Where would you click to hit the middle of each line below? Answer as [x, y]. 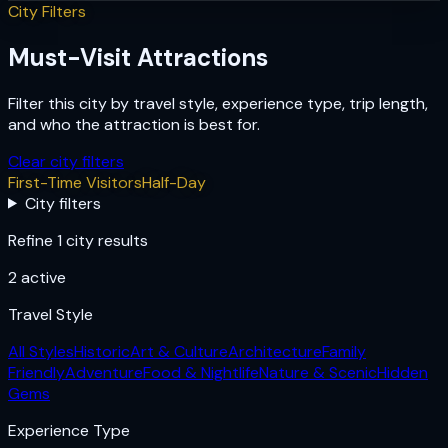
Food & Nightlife [201, 372]
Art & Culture [179, 351]
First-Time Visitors [75, 182]
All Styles [41, 351]
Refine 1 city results [78, 240]
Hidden [402, 372]
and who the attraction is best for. [134, 124]
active [41, 277]
